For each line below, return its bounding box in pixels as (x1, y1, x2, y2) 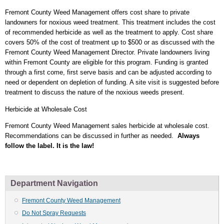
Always (177, 132, 199, 140)
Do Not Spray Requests (22, 209, 86, 217)
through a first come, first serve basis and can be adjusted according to (5, 68, 211, 76)
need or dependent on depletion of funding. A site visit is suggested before (5, 78, 219, 86)
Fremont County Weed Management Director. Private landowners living (5, 48, 209, 56)
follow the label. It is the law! (5, 142, 94, 150)
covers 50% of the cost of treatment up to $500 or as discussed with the (5, 38, 214, 46)
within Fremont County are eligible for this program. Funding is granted (5, 58, 208, 66)
